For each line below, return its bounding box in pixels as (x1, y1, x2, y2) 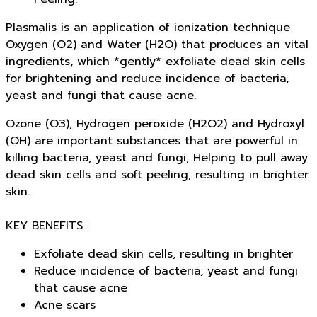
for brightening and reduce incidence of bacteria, (6, 69, 289, 87)
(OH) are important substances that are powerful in (6, 132, 298, 149)
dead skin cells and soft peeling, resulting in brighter (6, 166, 309, 183)
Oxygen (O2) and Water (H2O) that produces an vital (6, 35, 309, 53)
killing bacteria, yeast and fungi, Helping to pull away (6, 149, 308, 166)
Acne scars (34, 296, 96, 313)
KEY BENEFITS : (6, 217, 98, 234)
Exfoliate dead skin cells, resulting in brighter (34, 245, 293, 263)
